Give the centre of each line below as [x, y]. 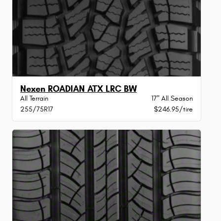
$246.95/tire [173, 109]
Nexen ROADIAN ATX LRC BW [79, 89]
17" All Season [172, 98]
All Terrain [35, 98]
